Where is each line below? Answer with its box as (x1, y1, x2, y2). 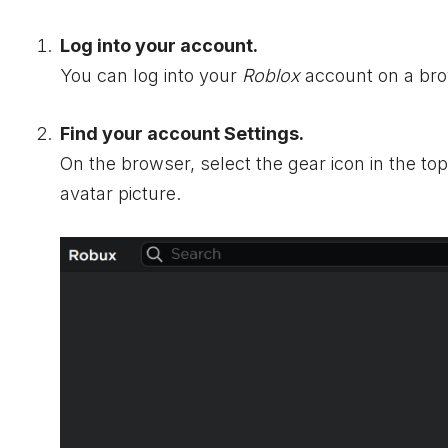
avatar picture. (60, 182, 181, 204)
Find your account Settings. (60, 122, 304, 144)
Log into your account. (60, 35, 258, 57)
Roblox (242, 65, 300, 87)
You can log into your (60, 65, 242, 87)
